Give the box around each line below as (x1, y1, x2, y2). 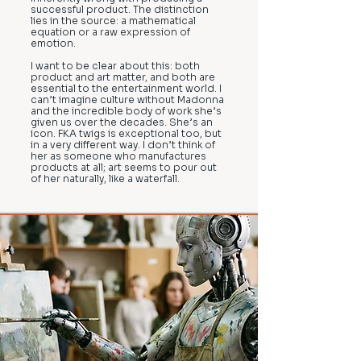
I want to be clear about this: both (31, 60, 200, 72)
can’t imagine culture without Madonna (31, 93, 224, 106)
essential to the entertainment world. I (31, 82, 222, 94)
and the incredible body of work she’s (31, 105, 222, 117)
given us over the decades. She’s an (31, 116, 213, 128)
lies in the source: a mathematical (31, 15, 196, 27)
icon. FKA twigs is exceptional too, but (31, 127, 222, 139)
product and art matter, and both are (31, 71, 215, 83)
